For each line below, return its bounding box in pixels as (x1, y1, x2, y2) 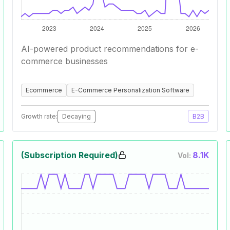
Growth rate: (21, 112, 57, 120)
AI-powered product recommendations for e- (21, 44, 199, 54)
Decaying (62, 112, 91, 120)
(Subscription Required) (21, 150, 118, 160)
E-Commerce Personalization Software (71, 86, 189, 94)
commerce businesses (21, 56, 108, 66)
